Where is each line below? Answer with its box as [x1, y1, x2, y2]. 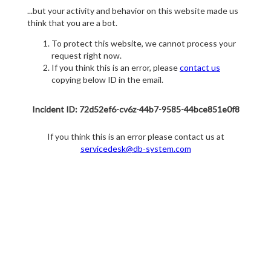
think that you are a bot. [27, 18, 117, 28]
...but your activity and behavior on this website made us [27, 5, 238, 16]
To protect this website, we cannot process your [51, 38, 236, 49]
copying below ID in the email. [51, 74, 163, 85]
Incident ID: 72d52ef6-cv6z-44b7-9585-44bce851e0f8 [31, 104, 240, 115]
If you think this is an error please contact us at [47, 131, 224, 142]
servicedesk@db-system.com [80, 143, 191, 154]
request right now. [51, 50, 122, 61]
